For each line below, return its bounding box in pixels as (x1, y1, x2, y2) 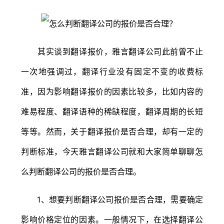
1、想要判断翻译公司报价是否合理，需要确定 (21, 194, 203, 204)
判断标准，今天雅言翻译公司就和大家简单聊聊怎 (21, 146, 203, 156)
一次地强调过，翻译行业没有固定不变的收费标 (21, 66, 203, 76)
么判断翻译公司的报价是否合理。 (21, 166, 141, 176)
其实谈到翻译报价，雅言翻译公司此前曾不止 (21, 46, 203, 56)
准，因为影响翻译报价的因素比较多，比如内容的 (21, 86, 203, 96)
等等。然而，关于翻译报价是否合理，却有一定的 (21, 126, 203, 136)
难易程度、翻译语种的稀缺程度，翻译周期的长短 (21, 106, 203, 116)
